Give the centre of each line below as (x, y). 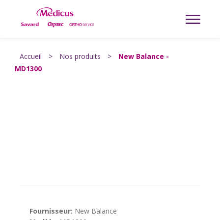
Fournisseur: (51, 211)
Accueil (31, 56)
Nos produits (80, 56)
